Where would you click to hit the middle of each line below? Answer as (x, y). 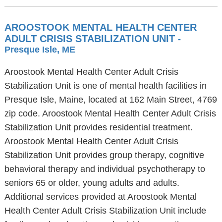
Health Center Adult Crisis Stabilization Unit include (105, 211)
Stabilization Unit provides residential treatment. (98, 127)
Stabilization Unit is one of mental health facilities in (105, 86)
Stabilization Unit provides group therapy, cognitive (104, 155)
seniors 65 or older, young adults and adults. (92, 183)
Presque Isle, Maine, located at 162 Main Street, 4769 (111, 100)
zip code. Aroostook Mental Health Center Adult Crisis (110, 113)
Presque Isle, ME (40, 50)
